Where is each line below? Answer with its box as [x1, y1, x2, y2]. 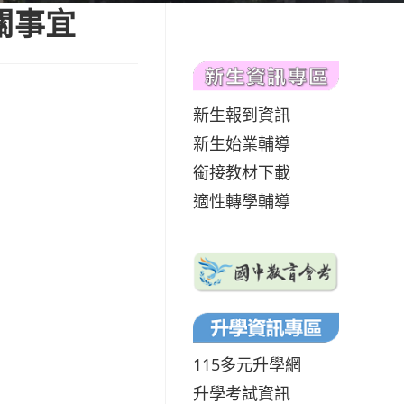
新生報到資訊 [193, 103, 290, 125]
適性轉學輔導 [193, 189, 290, 212]
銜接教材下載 [193, 161, 290, 183]
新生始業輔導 [193, 132, 290, 154]
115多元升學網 [193, 353, 301, 375]
